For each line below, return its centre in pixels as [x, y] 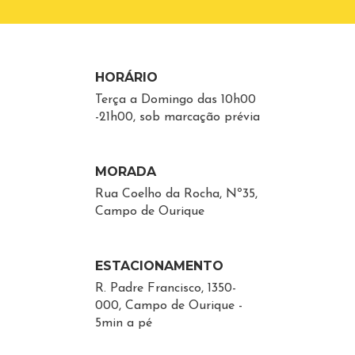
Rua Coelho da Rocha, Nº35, [176, 194]
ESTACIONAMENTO [159, 266]
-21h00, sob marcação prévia [177, 117]
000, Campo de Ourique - [168, 306]
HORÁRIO [126, 77]
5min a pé [123, 323]
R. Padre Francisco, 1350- [165, 288]
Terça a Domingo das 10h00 [175, 100]
